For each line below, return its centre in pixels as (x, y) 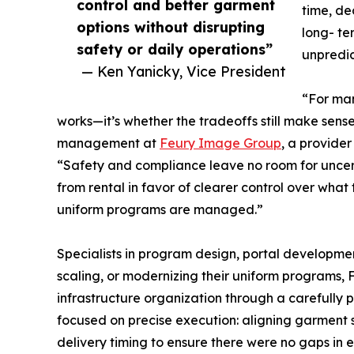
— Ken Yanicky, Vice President (184, 71)
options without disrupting (171, 26)
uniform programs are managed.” (160, 209)
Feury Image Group (220, 143)
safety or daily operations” (175, 49)
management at (108, 143)
